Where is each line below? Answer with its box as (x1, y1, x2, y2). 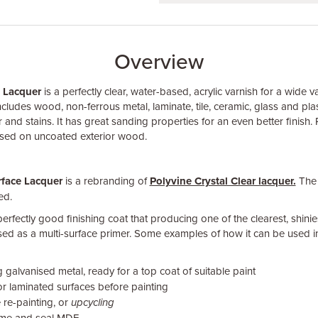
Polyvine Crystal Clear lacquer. (149, 175, 296, 187)
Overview (114, 49, 204, 75)
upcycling (70, 296, 114, 309)
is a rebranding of (65, 175, 150, 187)
